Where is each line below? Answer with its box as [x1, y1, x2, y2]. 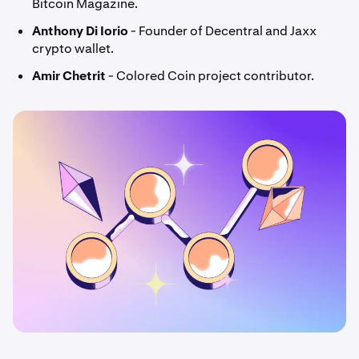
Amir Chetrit [32, 67, 106, 84]
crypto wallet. [32, 39, 114, 57]
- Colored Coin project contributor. [106, 67, 314, 84]
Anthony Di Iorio [32, 22, 131, 39]
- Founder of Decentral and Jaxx [131, 22, 317, 39]
